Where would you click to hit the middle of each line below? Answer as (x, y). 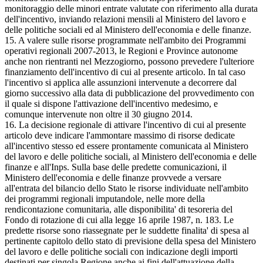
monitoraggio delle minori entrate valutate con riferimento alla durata (131, 8)
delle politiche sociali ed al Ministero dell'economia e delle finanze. (128, 29)
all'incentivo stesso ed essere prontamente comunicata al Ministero (127, 146)
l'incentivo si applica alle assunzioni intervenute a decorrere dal (121, 82)
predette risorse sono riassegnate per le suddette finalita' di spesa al (127, 230)
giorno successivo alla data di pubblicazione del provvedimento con (129, 93)
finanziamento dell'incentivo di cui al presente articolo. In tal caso (125, 72)
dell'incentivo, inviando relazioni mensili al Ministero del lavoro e (125, 19)
